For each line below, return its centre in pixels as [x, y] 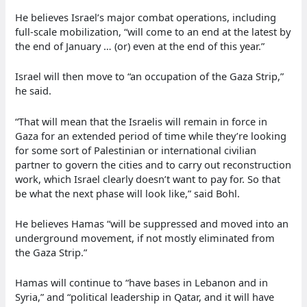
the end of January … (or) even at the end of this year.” [140, 46]
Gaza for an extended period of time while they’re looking [151, 135]
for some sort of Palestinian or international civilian [136, 150]
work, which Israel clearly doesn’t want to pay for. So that [148, 179]
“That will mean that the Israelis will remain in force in [142, 121]
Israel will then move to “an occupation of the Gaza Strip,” [150, 76]
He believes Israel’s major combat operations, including [146, 17]
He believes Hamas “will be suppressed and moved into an [152, 224]
